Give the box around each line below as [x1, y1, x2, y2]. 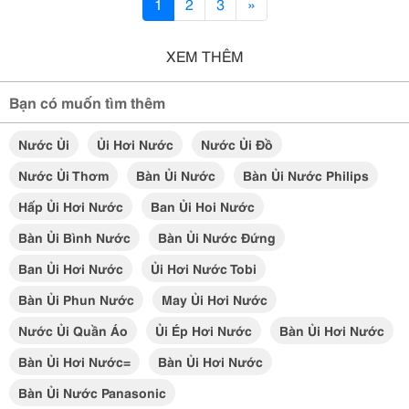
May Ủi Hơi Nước [162, 290, 267, 309]
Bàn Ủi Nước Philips [243, 166, 369, 184]
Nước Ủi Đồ [201, 135, 273, 153]
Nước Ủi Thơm [18, 166, 109, 184]
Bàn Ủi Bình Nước [18, 228, 131, 246]
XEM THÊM [165, 45, 244, 66]
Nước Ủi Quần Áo [18, 321, 128, 340]
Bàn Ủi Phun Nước [18, 290, 134, 309]
